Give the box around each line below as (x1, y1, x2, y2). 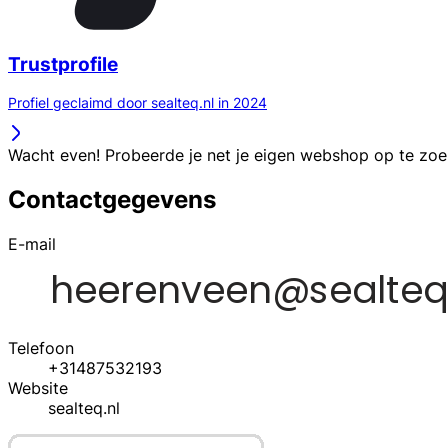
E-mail (8, 234, 56, 255)
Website (8, 378, 68, 399)
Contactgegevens (8, 185, 216, 215)
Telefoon (8, 338, 74, 359)
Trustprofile (8, 52, 118, 76)
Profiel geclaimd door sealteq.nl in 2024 (8, 94, 267, 112)
